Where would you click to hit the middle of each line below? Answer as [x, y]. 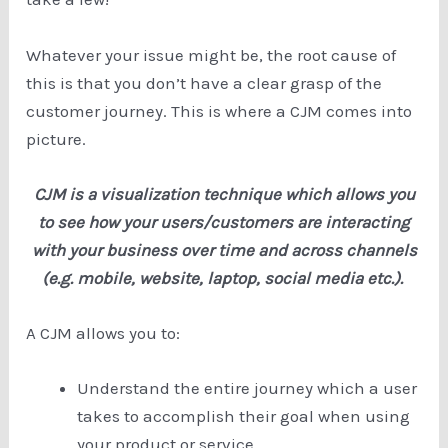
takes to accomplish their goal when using [244, 416]
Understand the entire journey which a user [247, 388]
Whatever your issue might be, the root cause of [211, 54]
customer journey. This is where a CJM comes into [219, 110]
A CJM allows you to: [103, 333]
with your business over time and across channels [224, 249]
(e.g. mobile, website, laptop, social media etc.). [224, 277]
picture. [58, 138]
